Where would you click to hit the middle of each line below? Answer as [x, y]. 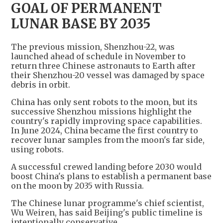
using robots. [37, 149]
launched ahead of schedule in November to [98, 56]
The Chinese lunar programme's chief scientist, [108, 203]
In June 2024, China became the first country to [105, 130]
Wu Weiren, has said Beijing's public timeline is [107, 212]
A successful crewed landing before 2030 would [106, 167]
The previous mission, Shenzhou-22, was [93, 47]
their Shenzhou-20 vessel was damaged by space [108, 75]
